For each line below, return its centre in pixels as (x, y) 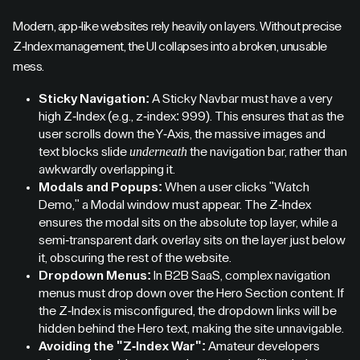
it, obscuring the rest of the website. (135, 258)
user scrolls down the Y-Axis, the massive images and (182, 134)
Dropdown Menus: (95, 276)
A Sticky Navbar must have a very (241, 99)
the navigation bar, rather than (267, 152)
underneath (158, 151)
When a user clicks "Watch (236, 187)
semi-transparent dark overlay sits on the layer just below (192, 240)
